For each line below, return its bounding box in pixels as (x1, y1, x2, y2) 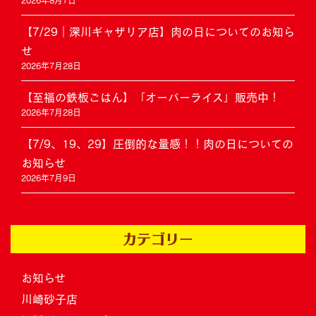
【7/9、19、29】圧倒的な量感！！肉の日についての (21, 138, 293, 150)
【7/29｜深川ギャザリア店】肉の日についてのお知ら (21, 26, 295, 38)
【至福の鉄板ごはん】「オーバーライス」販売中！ (21, 92, 280, 104)
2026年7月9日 (21, 174, 76, 183)
